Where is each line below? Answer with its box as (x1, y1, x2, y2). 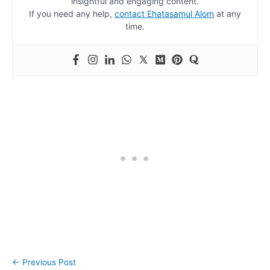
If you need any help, (29, 8, 115, 19)
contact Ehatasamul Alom (115, 8, 214, 19)
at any (214, 8, 241, 19)
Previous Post (20, 257, 76, 267)
